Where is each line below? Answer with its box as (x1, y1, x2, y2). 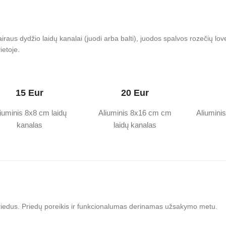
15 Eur (16, 88, 44, 98)
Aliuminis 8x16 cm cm (98, 108, 172, 117)
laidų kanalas (113, 121, 156, 129)
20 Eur (121, 88, 149, 98)
